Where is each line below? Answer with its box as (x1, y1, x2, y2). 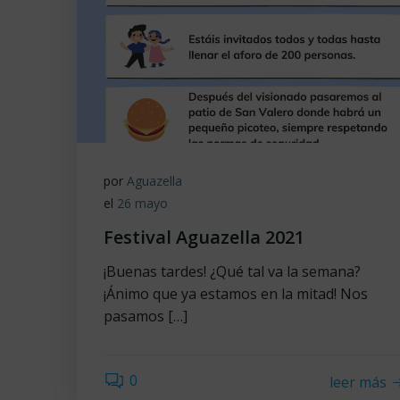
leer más (329, 371, 387, 392)
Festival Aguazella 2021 (104, 225, 304, 249)
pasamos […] (104, 306, 187, 326)
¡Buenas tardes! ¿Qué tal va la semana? (104, 262, 361, 281)
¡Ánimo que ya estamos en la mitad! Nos (104, 284, 368, 304)
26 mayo (117, 195, 168, 212)
